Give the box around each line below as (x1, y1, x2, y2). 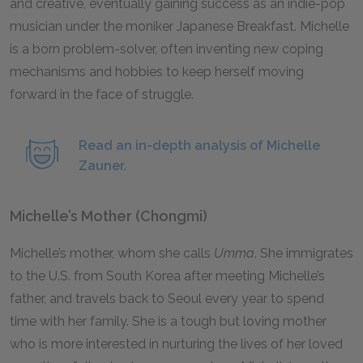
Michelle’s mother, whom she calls (10, 246, 214, 261)
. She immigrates (254, 246, 353, 261)
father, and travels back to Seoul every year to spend (10, 291, 324, 306)
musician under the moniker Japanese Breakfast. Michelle (10, 19, 349, 34)
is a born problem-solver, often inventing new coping (10, 41, 323, 57)
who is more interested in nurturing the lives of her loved (10, 336, 343, 352)
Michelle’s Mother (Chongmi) (10, 207, 207, 224)
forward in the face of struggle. (10, 87, 194, 102)
